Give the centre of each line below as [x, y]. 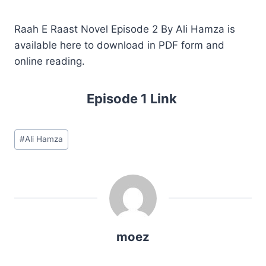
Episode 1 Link [133, 99]
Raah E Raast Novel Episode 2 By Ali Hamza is [125, 29]
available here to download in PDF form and [119, 45]
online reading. [50, 61]
